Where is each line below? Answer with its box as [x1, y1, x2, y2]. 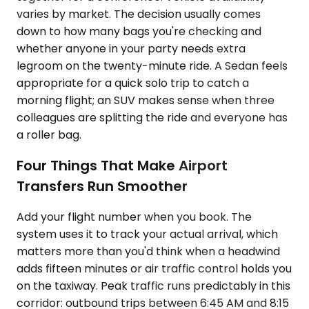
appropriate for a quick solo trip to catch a [17, 75, 249, 92]
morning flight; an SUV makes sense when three [17, 92, 275, 109]
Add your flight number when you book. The [17, 208, 252, 225]
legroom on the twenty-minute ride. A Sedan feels [17, 58, 288, 74]
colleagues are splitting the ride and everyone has [17, 110, 288, 126]
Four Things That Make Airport [17, 155, 228, 175]
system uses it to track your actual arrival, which [17, 226, 278, 242]
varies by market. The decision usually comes [17, 6, 261, 23]
